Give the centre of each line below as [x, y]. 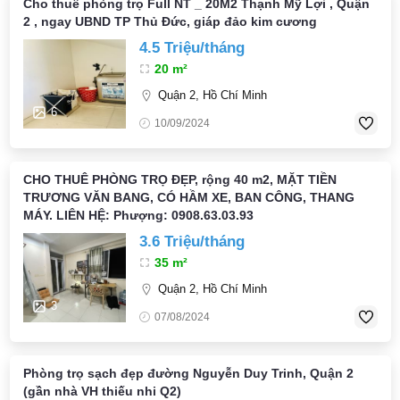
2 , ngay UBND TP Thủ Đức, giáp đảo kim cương [170, 21]
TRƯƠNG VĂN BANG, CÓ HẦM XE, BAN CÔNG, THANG [188, 197]
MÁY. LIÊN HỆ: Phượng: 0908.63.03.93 [138, 215]
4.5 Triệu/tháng [192, 48]
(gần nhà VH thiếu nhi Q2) [102, 391]
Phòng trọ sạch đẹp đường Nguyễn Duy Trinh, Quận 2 [188, 373]
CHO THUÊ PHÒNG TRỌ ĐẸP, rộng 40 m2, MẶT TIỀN [179, 179]
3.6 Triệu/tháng [192, 242]
